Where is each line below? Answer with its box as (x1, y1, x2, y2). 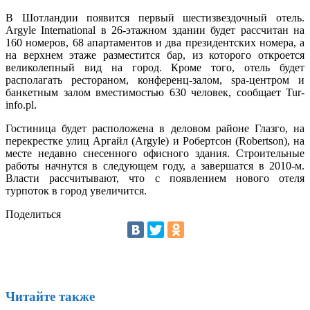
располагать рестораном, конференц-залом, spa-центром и (6, 73, 304, 86)
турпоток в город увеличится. (6, 184, 147, 197)
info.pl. (6, 98, 37, 111)
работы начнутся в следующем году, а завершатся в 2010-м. (6, 159, 304, 172)
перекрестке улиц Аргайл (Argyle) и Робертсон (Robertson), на (6, 134, 304, 147)
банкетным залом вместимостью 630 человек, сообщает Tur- (6, 86, 304, 98)
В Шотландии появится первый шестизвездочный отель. (6, 11, 304, 24)
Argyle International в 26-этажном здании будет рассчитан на (6, 24, 304, 36)
